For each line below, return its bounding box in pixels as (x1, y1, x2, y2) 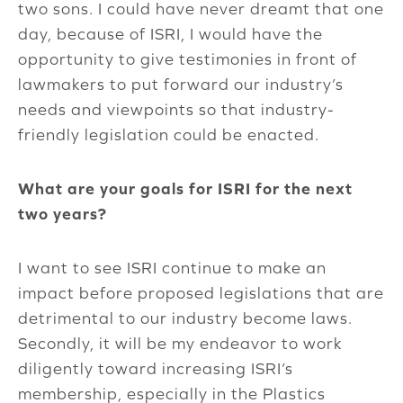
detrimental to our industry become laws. (18, 309, 353, 328)
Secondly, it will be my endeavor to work (18, 334, 343, 354)
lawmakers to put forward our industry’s (18, 75, 344, 94)
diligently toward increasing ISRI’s (18, 359, 293, 379)
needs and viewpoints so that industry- (18, 100, 335, 120)
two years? (18, 204, 107, 224)
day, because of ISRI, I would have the (18, 24, 323, 44)
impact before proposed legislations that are (18, 283, 384, 303)
